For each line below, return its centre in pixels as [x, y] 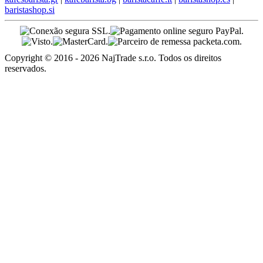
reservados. [26, 68]
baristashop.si [30, 9]
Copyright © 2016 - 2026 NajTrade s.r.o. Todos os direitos [113, 58]
